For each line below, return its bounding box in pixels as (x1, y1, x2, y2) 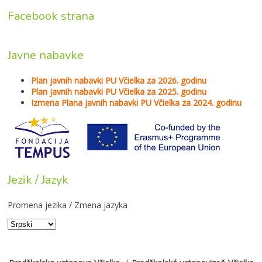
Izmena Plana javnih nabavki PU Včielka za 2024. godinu (31, 96, 242, 108)
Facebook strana (8, 8, 94, 24)
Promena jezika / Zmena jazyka (8, 199, 127, 211)
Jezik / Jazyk (8, 171, 68, 188)
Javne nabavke (8, 47, 84, 63)
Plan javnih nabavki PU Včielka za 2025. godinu (31, 85, 206, 97)
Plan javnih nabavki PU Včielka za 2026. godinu (31, 74, 206, 86)
